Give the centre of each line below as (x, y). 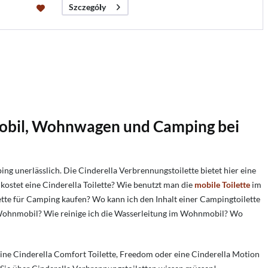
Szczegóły (87, 7)
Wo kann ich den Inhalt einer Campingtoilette (176, 199)
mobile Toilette (222, 185)
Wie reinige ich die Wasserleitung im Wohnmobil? (136, 214)
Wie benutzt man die (156, 185)
